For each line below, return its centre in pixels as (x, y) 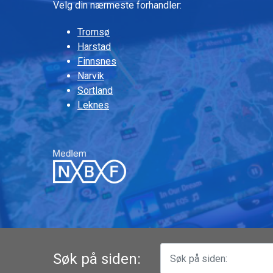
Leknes (93, 105)
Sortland (95, 90)
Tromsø (94, 32)
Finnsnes (97, 61)
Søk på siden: (97, 259)
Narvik (91, 76)
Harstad (94, 46)
